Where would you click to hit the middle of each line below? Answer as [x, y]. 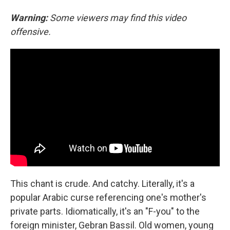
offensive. [31, 31]
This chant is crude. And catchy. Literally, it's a [102, 184]
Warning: [30, 17]
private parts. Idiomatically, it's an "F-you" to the [105, 212]
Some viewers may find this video [118, 17]
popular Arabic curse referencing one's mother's [108, 198]
